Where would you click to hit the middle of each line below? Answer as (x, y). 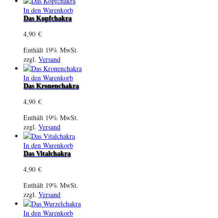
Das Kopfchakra (47, 18)
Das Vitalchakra (47, 153)
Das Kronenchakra (51, 86)
